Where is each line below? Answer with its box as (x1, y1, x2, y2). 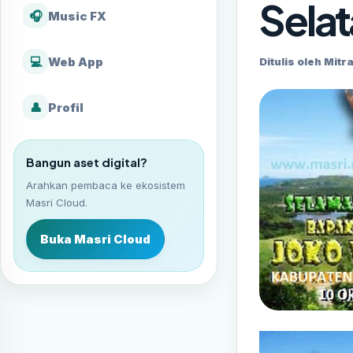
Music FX (48, 8, 106, 24)
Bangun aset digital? (26, 154, 147, 169)
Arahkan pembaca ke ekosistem (26, 179, 185, 191)
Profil (48, 99, 84, 115)
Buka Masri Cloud (40, 232, 150, 247)
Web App (48, 54, 103, 69)
